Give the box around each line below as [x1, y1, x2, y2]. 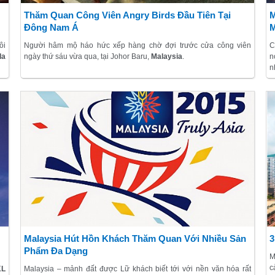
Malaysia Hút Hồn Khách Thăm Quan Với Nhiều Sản [23, 233, 246, 244]
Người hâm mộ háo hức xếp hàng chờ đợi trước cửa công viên [23, 41, 252, 50]
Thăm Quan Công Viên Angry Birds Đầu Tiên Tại [23, 9, 231, 20]
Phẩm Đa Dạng [23, 246, 88, 257]
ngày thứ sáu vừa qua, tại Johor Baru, [23, 52, 151, 61]
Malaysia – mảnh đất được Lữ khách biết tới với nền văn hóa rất [23, 265, 252, 274]
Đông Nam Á [23, 21, 79, 33]
